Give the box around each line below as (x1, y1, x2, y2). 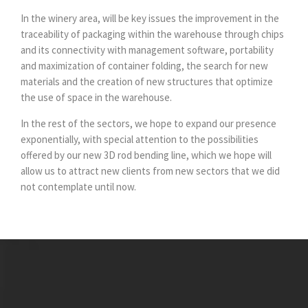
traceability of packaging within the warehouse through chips (21, 27, 284, 41)
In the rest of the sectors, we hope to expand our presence (21, 116, 276, 130)
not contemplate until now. (21, 179, 136, 193)
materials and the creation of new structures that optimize (21, 74, 273, 88)
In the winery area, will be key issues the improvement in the (21, 11, 279, 25)
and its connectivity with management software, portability (21, 43, 274, 56)
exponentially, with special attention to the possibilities (21, 132, 258, 146)
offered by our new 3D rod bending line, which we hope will (21, 148, 272, 162)
